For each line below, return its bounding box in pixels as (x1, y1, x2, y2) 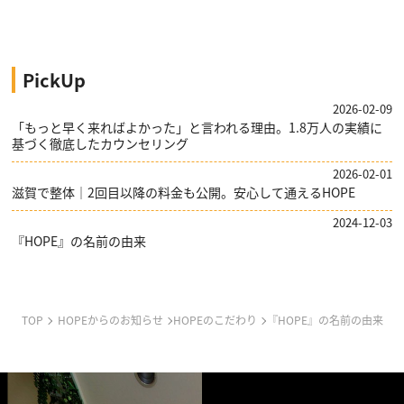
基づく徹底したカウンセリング (12, 134, 189, 153)
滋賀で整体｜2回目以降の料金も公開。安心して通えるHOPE (12, 183, 356, 202)
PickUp (23, 67, 87, 94)
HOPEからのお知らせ (57, 312, 163, 328)
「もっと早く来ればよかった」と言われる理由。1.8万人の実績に (12, 118, 383, 137)
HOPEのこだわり (172, 312, 257, 328)
